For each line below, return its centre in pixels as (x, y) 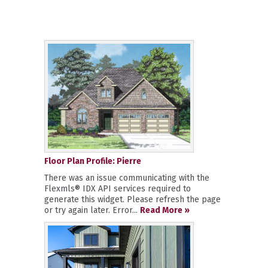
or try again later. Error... (92, 210)
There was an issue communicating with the (127, 178)
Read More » (165, 210)
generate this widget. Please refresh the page (133, 200)
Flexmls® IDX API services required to (118, 189)
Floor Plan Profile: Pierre (93, 161)
